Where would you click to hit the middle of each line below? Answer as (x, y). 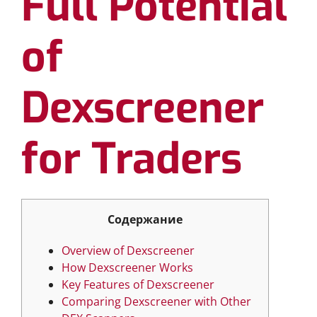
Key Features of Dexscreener (138, 284)
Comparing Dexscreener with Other (156, 301)
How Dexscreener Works (127, 267)
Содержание (145, 219)
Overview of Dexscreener (128, 250)
